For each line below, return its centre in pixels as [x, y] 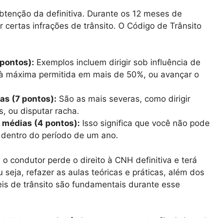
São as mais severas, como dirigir [123, 99]
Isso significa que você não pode [145, 123]
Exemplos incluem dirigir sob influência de [117, 63]
